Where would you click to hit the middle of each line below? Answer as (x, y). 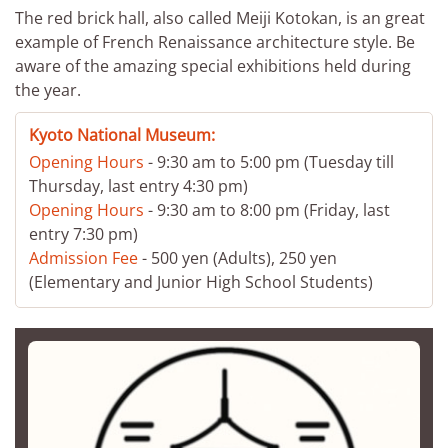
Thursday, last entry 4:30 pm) (138, 186)
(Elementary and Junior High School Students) (201, 282)
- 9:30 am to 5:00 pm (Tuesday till (269, 162)
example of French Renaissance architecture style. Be (215, 42)
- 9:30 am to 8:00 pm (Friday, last (267, 210)
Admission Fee (83, 258)
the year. (48, 90)
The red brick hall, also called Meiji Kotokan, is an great (220, 18)
